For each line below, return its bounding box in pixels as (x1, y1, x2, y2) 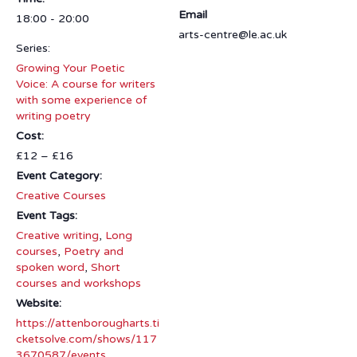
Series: (16, 41, 50, 56)
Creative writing (16, 229, 99, 243)
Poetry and (64, 245, 124, 259)
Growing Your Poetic (16, 61, 125, 76)
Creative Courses (16, 189, 106, 203)
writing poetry (16, 109, 91, 124)
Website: (16, 296, 61, 311)
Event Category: (16, 169, 102, 183)
